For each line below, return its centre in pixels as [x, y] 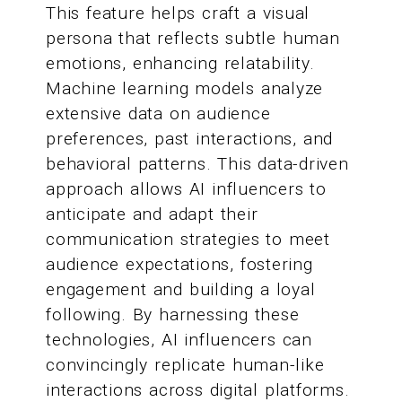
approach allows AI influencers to [186, 189]
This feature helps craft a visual [178, 13]
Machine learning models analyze [185, 89]
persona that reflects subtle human [193, 39]
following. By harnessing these [173, 315]
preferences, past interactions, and [190, 139]
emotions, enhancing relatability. [180, 64]
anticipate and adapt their [152, 214]
